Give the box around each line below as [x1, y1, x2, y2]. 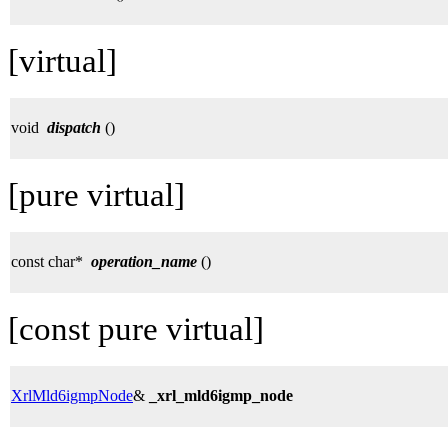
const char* [11, 252, 91, 270]
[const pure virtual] [8, 310, 264, 347]
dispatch [47, 118, 101, 136]
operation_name [91, 252, 197, 270]
